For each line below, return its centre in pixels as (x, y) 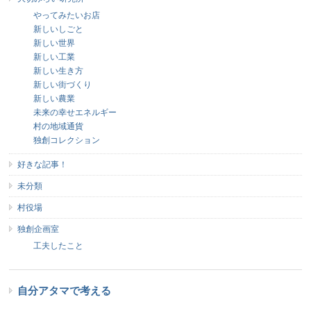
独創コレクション (67, 141)
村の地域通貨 (59, 127)
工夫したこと (59, 246)
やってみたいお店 (67, 16)
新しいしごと (59, 30)
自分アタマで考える (65, 291)
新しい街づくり (63, 85)
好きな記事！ (43, 165)
